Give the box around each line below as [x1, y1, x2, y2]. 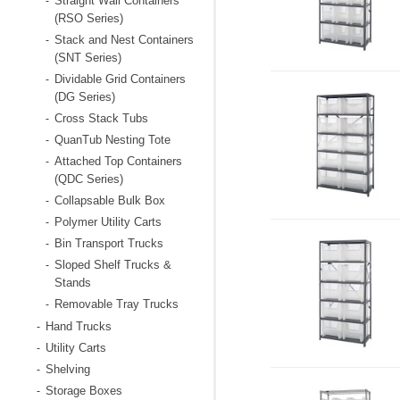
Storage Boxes [45, 384, 122, 397]
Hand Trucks [45, 320, 112, 333]
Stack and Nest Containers [54, 33, 194, 46]
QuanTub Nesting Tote [54, 133, 171, 146]
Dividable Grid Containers [54, 72, 186, 86]
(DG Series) [54, 90, 115, 104]
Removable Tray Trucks [54, 297, 179, 311]
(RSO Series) [54, 12, 123, 25]
